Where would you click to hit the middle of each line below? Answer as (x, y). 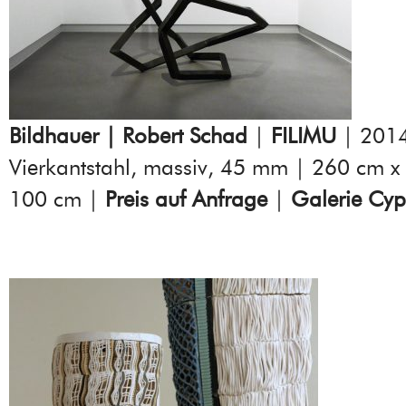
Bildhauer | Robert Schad (128, 136)
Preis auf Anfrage (186, 199)
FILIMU (304, 136)
